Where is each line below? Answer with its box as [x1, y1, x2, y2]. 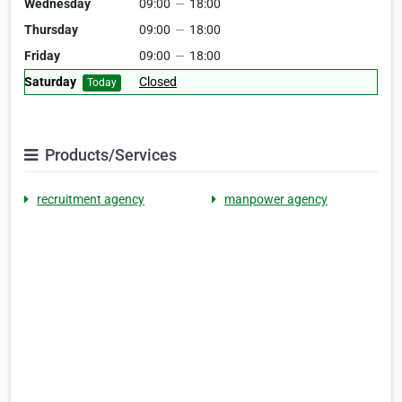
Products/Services [41, 145, 177, 165]
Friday [24, 48, 60, 64]
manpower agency [224, 192, 328, 207]
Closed [139, 74, 177, 90]
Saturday [24, 74, 76, 90]
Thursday [24, 22, 78, 38]
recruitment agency [37, 192, 144, 207]
